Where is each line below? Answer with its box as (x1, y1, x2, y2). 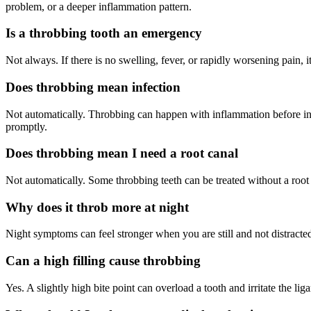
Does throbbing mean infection (6, 79, 180, 94)
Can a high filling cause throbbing (6, 253, 201, 269)
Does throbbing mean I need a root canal (6, 146, 238, 161)
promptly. (6, 120, 47, 133)
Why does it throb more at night (6, 199, 189, 215)
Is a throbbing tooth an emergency (6, 26, 202, 41)
